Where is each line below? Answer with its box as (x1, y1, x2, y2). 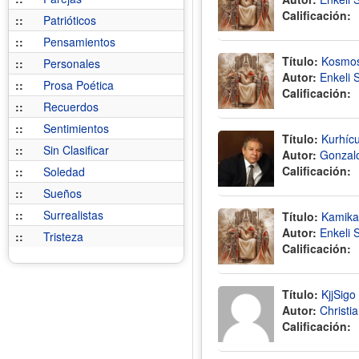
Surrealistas (43, 207, 103, 223)
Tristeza (43, 228, 83, 244)
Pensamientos (43, 34, 115, 50)
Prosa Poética (43, 77, 114, 93)
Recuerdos (43, 99, 99, 115)
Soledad (43, 163, 85, 179)
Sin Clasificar (43, 142, 109, 158)
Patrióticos (43, 12, 96, 28)
